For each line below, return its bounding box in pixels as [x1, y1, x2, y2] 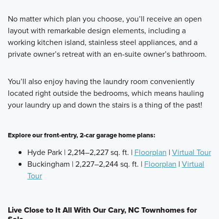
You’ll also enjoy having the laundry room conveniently [7, 76, 195, 88]
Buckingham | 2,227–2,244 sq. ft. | [27, 158, 144, 170]
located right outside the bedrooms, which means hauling [7, 88, 204, 99]
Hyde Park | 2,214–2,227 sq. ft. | [27, 146, 134, 158]
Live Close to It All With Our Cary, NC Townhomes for [7, 204, 197, 216]
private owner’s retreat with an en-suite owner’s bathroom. [7, 48, 207, 60]
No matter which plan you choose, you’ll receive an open [7, 13, 202, 25]
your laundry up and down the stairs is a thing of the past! [7, 99, 202, 111]
